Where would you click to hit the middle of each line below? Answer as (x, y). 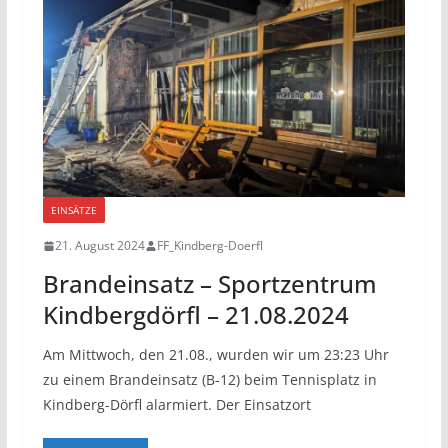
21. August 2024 (99, 246)
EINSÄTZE (73, 210)
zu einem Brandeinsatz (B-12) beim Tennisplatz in (209, 380)
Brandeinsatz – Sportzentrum (209, 284)
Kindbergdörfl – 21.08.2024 (195, 315)
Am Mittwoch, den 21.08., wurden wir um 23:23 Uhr (215, 355)
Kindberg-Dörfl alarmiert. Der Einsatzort (176, 405)
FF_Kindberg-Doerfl (209, 246)
